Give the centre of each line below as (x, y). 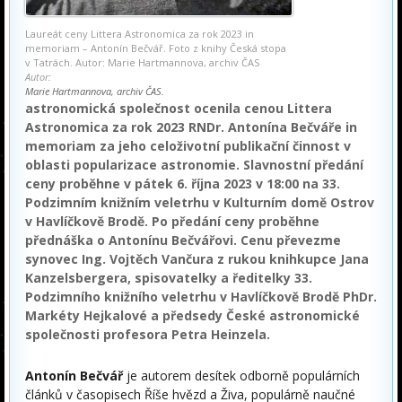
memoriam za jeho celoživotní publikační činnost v (188, 146)
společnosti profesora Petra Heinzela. (148, 335)
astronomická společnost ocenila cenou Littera (179, 109)
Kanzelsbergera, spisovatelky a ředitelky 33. (169, 278)
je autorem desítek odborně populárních (241, 376)
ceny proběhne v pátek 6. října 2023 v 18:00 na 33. (183, 184)
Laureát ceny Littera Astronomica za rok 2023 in (140, 34)
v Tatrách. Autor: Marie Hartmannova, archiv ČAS (142, 63)
